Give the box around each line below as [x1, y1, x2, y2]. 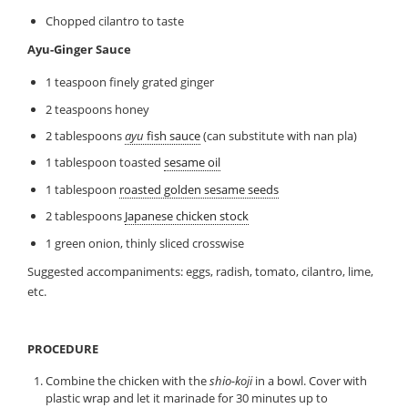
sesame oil [163, 154, 220, 171]
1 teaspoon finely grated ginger [45, 74, 214, 91]
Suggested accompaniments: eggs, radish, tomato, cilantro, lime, [27, 262, 374, 280]
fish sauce [143, 127, 200, 144]
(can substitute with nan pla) [199, 127, 357, 144]
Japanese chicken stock [124, 208, 249, 225]
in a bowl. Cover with [251, 372, 367, 389]
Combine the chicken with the [45, 372, 209, 389]
